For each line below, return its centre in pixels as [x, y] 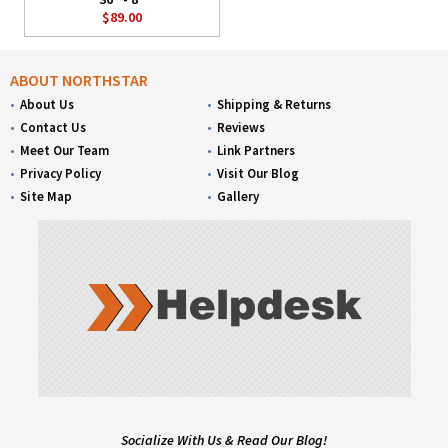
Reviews [241, 128]
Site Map [46, 197]
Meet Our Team [64, 151]
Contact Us [53, 128]
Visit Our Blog [258, 174]
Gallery [238, 197]
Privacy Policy [60, 174]
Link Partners [256, 151]
